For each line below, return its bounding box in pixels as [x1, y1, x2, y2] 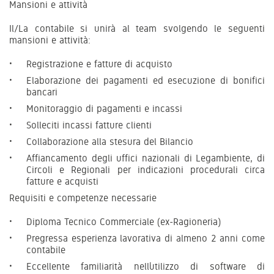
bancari [26, 86, 57, 98]
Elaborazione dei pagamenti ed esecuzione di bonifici [26, 74, 265, 86]
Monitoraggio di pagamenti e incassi [26, 102, 182, 114]
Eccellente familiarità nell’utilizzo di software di [26, 260, 265, 272]
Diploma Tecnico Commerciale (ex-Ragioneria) [26, 215, 221, 228]
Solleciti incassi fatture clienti [26, 119, 152, 131]
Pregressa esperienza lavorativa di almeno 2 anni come [26, 232, 265, 244]
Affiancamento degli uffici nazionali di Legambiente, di [26, 152, 265, 164]
